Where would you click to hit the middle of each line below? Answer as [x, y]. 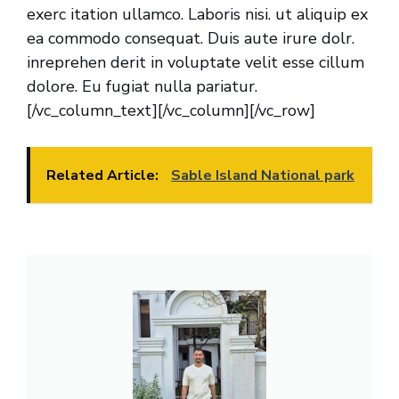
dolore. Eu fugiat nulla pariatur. [142, 87]
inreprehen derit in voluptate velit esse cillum [195, 63]
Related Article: [104, 176]
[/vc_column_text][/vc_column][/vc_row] [171, 111]
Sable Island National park [263, 176]
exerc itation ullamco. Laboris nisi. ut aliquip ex [197, 15]
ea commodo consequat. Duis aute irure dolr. [191, 39]
